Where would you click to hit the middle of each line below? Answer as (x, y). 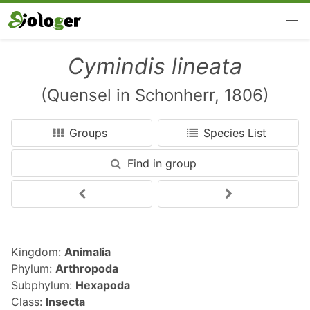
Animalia (88, 252)
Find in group (162, 163)
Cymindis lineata (155, 66)
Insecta (65, 302)
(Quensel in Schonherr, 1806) (155, 95)
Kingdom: (38, 252)
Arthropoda (87, 268)
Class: (28, 302)
